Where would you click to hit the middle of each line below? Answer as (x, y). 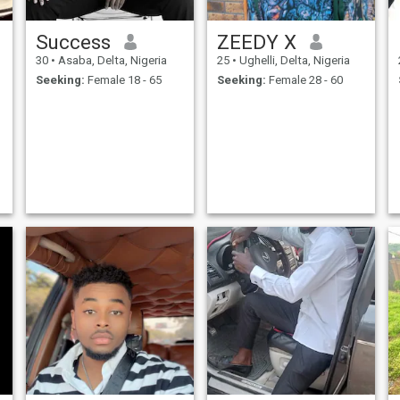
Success (73, 42)
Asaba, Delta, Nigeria (111, 60)
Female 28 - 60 (304, 80)
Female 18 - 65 (123, 80)
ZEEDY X (256, 42)
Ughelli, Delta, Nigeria (293, 60)
